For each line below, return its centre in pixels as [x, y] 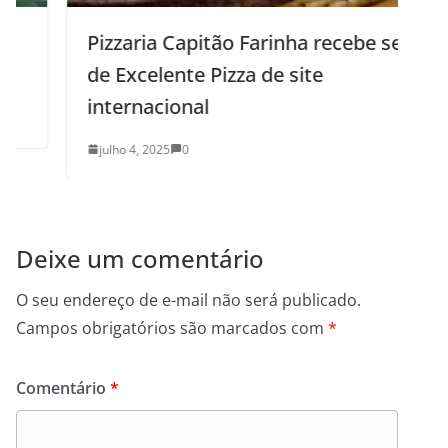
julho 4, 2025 [86, 149]
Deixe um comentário [140, 258]
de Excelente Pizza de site [156, 74]
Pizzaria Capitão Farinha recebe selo [204, 42]
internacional [99, 106]
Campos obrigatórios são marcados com [172, 327]
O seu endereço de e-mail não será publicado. [188, 299]
